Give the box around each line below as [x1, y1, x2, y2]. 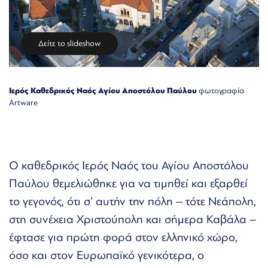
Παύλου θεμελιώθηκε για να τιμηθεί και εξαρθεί [9, 176, 248, 190]
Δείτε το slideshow [38, 38, 100, 48]
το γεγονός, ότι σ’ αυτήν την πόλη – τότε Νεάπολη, [9, 194, 256, 208]
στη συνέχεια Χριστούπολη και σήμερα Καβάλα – [9, 212, 256, 226]
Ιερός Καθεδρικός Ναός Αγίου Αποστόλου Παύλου [9, 85, 197, 96]
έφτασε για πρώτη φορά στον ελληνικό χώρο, [9, 230, 237, 244]
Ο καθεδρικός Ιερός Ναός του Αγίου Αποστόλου [9, 158, 249, 172]
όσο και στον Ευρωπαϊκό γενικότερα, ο [9, 248, 204, 262]
